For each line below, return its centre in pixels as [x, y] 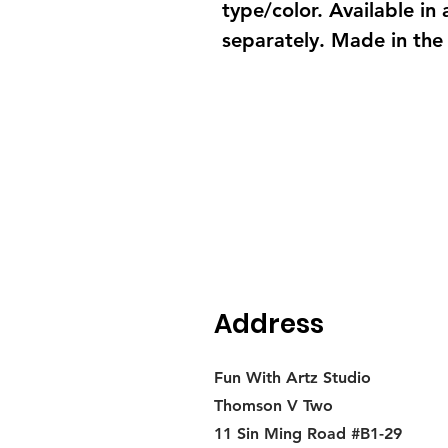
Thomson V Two [273, 406]
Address [269, 324]
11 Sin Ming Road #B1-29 [308, 434]
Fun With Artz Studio [292, 378]
